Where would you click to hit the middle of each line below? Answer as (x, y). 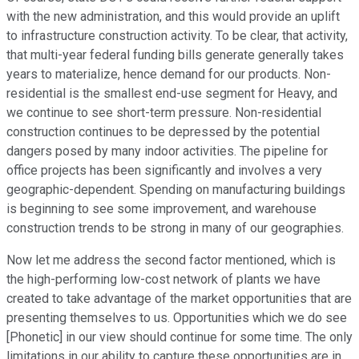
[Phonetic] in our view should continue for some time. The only (179, 337)
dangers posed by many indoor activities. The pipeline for (167, 151)
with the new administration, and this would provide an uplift (173, 17)
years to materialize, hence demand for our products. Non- (169, 75)
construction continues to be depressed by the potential (163, 132)
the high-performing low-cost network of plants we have (163, 280)
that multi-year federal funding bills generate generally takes (175, 55)
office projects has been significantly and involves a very (164, 171)
